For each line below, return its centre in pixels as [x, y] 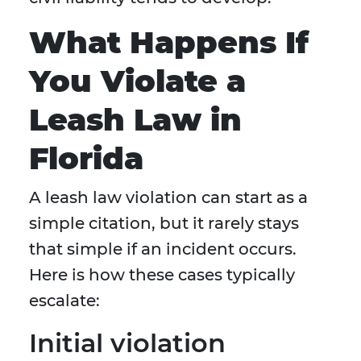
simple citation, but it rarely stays [164, 224]
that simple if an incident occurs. [163, 249]
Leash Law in [135, 120]
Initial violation [127, 343]
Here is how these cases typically [162, 275]
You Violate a [137, 81]
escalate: [64, 301]
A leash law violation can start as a [168, 198]
